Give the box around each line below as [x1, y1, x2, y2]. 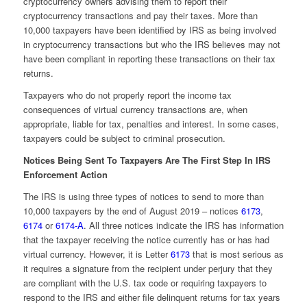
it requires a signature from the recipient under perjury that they [23, 262, 273, 275]
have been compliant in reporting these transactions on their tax [23, 52, 275, 66]
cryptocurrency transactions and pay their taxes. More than [23, 9, 258, 23]
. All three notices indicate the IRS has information [83, 219, 284, 232]
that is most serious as [189, 247, 284, 261]
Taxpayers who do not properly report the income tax [23, 88, 232, 102]
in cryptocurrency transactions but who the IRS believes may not [23, 38, 280, 51]
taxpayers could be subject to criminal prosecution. [23, 132, 225, 145]
